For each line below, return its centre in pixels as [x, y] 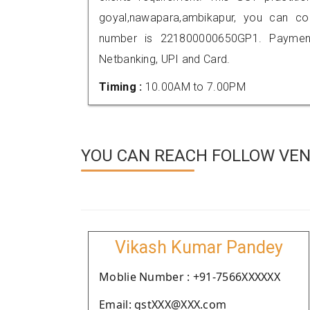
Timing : [122, 87]
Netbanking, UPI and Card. [165, 59]
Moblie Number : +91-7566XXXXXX [190, 277]
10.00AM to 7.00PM [195, 87]
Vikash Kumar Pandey [199, 247]
